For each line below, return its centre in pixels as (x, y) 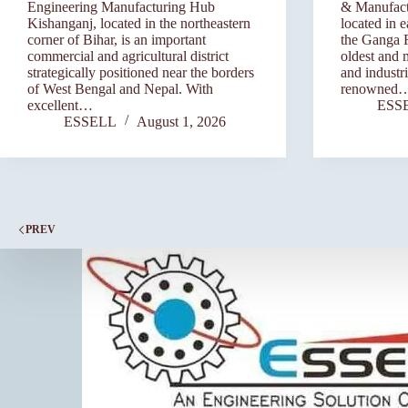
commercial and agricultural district (128, 56)
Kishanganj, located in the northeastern (139, 23)
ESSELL (90, 121)
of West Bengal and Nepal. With (120, 88)
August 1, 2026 (181, 121)
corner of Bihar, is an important (117, 39)
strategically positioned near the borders (141, 72)
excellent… (60, 105)
